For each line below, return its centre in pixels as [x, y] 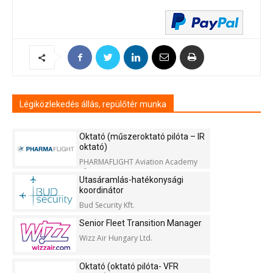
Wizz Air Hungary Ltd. [116, 238]
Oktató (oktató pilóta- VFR [129, 267]
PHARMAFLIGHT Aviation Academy [138, 162]
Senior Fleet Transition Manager [140, 223]
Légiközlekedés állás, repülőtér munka [93, 105]
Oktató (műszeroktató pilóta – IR [142, 137]
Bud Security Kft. [107, 205]
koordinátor [101, 190]
